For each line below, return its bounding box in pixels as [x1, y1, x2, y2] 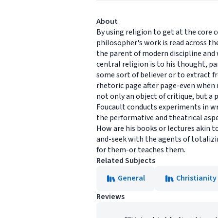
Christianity [176, 173, 217, 183]
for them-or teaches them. [96, 145, 185, 155]
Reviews [96, 191, 125, 202]
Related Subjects [96, 155, 155, 166]
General [118, 173, 145, 183]
